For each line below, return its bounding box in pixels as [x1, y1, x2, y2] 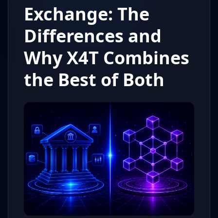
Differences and [24, 24, 162, 48]
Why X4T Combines [24, 46, 189, 70]
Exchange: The [24, 2, 149, 26]
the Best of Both [24, 68, 164, 91]
